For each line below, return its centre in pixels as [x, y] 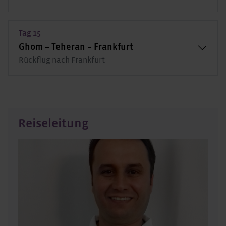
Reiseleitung [53, 123]
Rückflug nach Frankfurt [62, 60]
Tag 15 [30, 33]
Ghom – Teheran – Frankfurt [76, 47]
